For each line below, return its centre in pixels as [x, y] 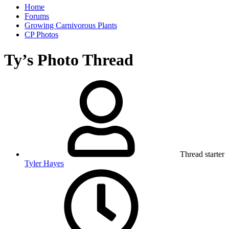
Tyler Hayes [44, 164]
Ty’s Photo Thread [69, 60]
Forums [37, 16]
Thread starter [202, 154]
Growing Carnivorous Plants [71, 26]
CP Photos [41, 35]
